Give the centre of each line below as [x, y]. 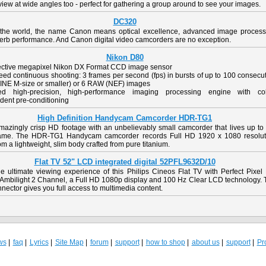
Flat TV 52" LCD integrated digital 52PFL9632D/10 [125, 162]
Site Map [69, 242]
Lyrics [39, 242]
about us [205, 242]
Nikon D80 [125, 57]
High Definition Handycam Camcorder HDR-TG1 [125, 118]
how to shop [165, 242]
